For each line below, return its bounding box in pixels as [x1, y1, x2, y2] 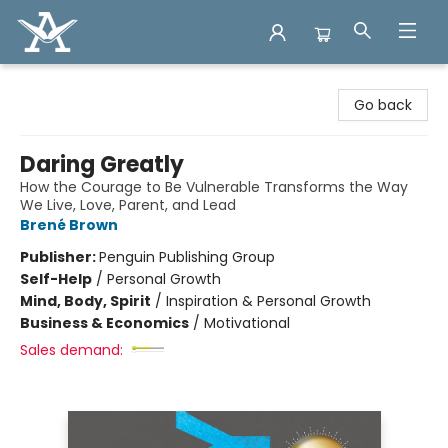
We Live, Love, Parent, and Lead [20, 195, 236, 215]
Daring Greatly [20, 149, 184, 180]
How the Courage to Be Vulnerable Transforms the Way [20, 177, 408, 197]
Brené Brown [20, 215, 118, 235]
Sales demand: [20, 340, 123, 360]
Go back [354, 95, 412, 115]
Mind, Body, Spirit [20, 291, 151, 311]
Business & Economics [20, 313, 189, 333]
